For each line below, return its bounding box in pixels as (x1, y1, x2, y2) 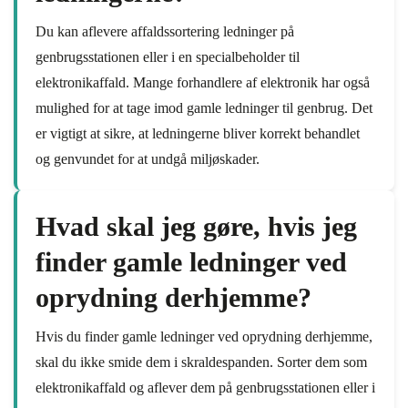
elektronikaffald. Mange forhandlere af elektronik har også (36, 75, 370, 90)
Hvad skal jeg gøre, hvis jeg (36, 211, 357, 241)
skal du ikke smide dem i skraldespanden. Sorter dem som (36, 354, 367, 370)
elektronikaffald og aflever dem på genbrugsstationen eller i (36, 380, 375, 395)
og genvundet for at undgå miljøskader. (36, 151, 260, 167)
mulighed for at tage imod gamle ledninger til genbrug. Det (36, 100, 372, 116)
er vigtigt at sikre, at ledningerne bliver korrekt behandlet (36, 126, 360, 141)
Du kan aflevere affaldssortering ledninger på (36, 24, 294, 39)
